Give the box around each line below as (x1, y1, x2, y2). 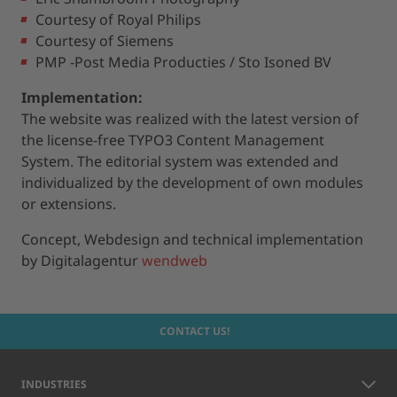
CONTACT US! (160, 323, 230, 339)
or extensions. (21, 194, 116, 214)
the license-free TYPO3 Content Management (21, 130, 324, 150)
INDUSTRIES (21, 377, 87, 392)
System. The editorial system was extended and (21, 152, 339, 171)
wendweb (142, 251, 207, 270)
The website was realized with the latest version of (21, 109, 359, 128)
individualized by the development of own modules (21, 173, 363, 192)
